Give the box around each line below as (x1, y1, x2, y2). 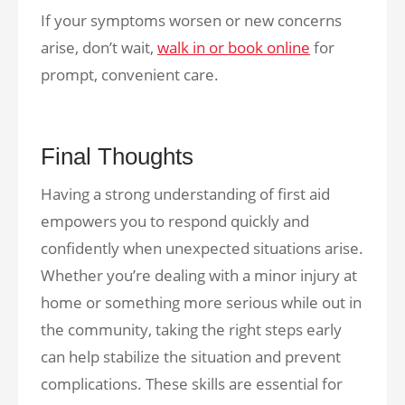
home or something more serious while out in (41, 292, 362, 313)
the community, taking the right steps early (41, 319, 342, 340)
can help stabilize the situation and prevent (41, 346, 341, 367)
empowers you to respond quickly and (41, 211, 309, 231)
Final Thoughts (41, 143, 193, 170)
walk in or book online (157, 37, 310, 58)
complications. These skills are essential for (41, 373, 343, 394)
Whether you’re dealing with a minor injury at (41, 265, 357, 286)
